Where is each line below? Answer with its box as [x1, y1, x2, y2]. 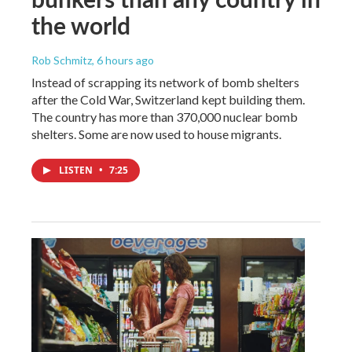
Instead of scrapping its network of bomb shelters [31, 74, 299, 90]
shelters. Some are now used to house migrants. [31, 126, 281, 141]
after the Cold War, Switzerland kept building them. [31, 91, 305, 107]
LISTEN [59, 163, 95, 177]
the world [31, 8, 130, 42]
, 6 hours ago [92, 53, 154, 67]
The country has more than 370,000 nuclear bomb [31, 108, 298, 124]
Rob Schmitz [31, 53, 92, 67]
